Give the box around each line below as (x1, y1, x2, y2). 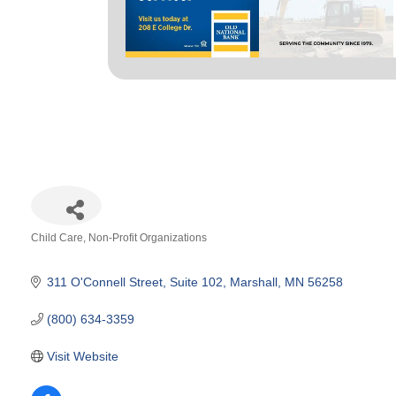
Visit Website (46, 348, 118, 363)
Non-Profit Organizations (88, 231, 207, 244)
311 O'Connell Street (46, 274, 163, 289)
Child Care (31, 231, 83, 244)
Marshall (229, 274, 278, 289)
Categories (30, 243, 91, 258)
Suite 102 (169, 274, 223, 289)
